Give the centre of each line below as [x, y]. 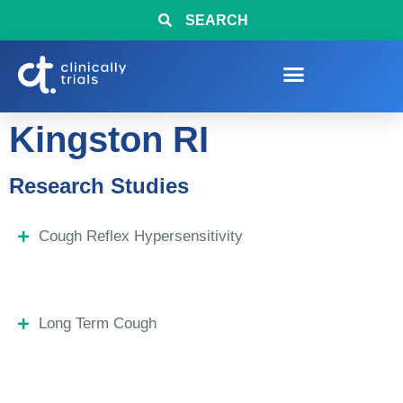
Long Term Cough [97, 323]
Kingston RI [109, 139]
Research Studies [99, 186]
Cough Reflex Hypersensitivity [140, 236]
